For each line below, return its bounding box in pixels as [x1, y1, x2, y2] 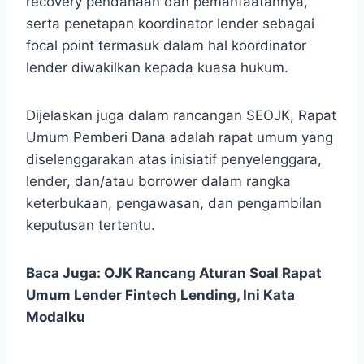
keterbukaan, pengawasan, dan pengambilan [26, 195, 322, 212]
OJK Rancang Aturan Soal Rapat [104, 265, 322, 282]
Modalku [26, 309, 85, 326]
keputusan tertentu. [26, 217, 155, 234]
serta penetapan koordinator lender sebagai [26, 15, 314, 32]
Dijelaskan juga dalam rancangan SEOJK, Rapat [26, 107, 336, 124]
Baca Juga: [26, 265, 104, 282]
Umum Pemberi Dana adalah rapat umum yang [26, 129, 333, 146]
